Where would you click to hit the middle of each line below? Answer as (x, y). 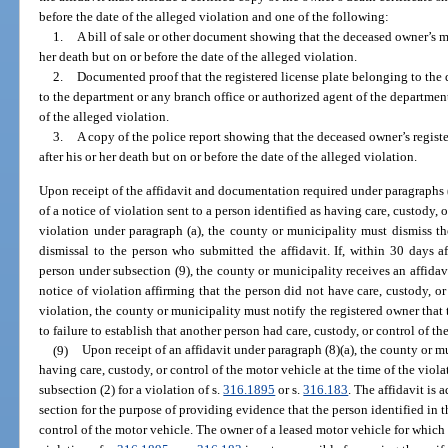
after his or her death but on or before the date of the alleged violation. (228, 157)
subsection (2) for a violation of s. (131, 390)
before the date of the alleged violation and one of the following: (214, 17)
